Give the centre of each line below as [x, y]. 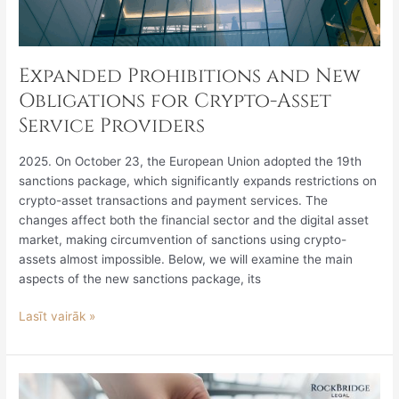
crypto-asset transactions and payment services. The [174, 200]
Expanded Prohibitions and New [190, 77]
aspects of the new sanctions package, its [140, 278]
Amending [47, 383]
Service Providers [112, 126]
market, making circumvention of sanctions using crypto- [183, 239]
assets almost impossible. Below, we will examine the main [186, 259]
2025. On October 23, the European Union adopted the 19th [191, 161]
